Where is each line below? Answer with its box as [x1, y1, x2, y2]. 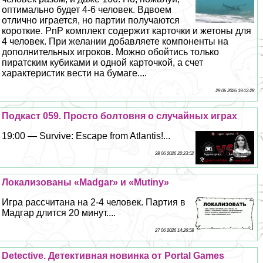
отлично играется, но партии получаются [2, 15, 180, 26]
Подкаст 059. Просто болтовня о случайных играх [2, 111, 238, 122]
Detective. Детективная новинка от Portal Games [2, 250, 225, 261]
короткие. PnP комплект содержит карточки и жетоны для [2, 26, 252, 36]
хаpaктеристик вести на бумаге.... [2, 68, 147, 79]
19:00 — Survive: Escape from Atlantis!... [2, 131, 171, 141]
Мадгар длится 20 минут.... [2, 207, 116, 218]
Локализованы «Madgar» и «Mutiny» [2, 177, 170, 187]
